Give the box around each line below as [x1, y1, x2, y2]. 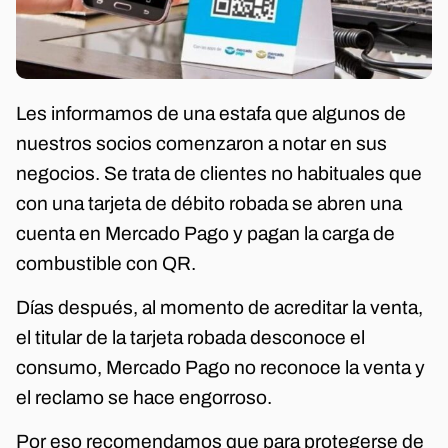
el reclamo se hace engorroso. [16, 387, 272, 409]
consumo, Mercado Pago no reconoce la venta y [16, 357, 425, 379]
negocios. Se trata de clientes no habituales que [16, 162, 422, 184]
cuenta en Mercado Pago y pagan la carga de [16, 222, 395, 244]
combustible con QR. [16, 252, 196, 274]
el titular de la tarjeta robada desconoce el [16, 327, 365, 349]
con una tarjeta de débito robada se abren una [16, 192, 402, 214]
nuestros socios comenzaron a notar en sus [16, 132, 387, 154]
